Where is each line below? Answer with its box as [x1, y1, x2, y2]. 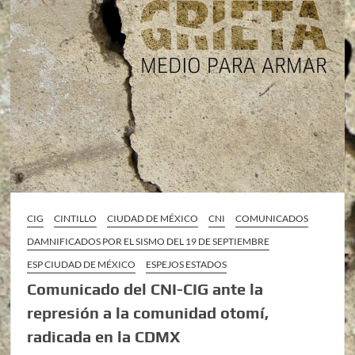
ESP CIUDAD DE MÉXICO [27, 258, 136, 271]
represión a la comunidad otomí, [27, 303, 269, 323]
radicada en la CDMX [27, 327, 181, 346]
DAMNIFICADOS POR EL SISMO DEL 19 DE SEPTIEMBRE [27, 235, 270, 248]
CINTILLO [54, 212, 97, 225]
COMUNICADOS [235, 212, 309, 225]
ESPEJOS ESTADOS [146, 258, 227, 271]
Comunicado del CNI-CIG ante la [27, 280, 264, 299]
